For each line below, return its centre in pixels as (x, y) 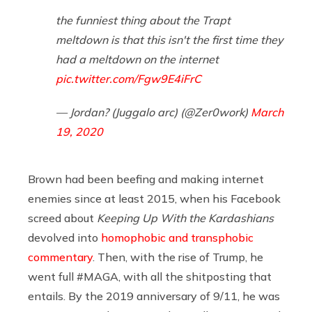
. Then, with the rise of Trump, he (178, 257)
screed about (62, 218)
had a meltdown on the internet (137, 59)
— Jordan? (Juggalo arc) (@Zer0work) (153, 112)
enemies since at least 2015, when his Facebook (154, 198)
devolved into (64, 237)
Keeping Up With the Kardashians (185, 218)
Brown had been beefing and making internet (146, 179)
